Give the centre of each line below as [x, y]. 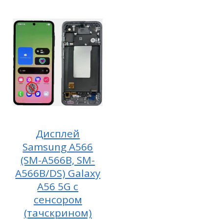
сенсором [58, 200]
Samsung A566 [58, 147]
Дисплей [58, 134]
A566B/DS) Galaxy [58, 173]
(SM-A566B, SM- [58, 160]
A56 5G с [58, 186]
